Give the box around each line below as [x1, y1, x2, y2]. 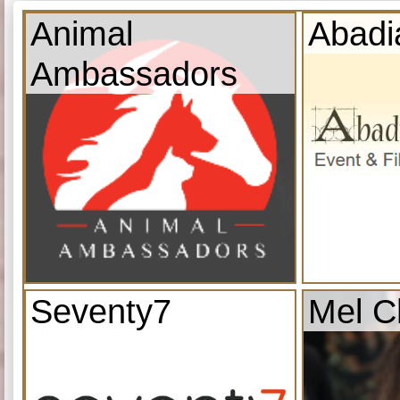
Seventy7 [30, 291, 171, 330]
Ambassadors [30, 54, 237, 93]
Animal [30, 13, 133, 53]
